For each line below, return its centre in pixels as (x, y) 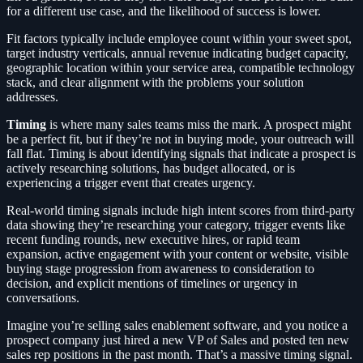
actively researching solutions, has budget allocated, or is (151, 169)
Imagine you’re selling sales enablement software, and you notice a (177, 326)
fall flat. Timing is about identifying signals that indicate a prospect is (181, 154)
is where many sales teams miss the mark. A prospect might (199, 125)
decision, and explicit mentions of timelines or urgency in (152, 284)
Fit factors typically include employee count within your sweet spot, (179, 39)
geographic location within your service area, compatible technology (181, 68)
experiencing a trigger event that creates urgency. (131, 183)
